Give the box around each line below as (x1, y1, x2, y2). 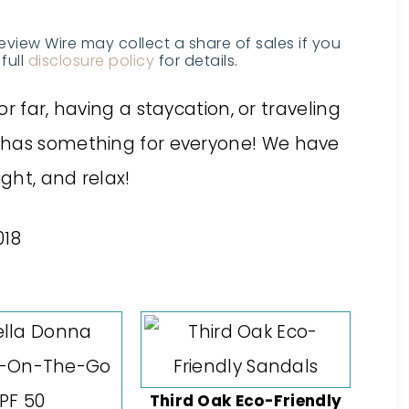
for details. (154, 50, 238, 71)
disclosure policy (27, 50, 154, 71)
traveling (261, 97, 341, 121)
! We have (252, 131, 340, 156)
